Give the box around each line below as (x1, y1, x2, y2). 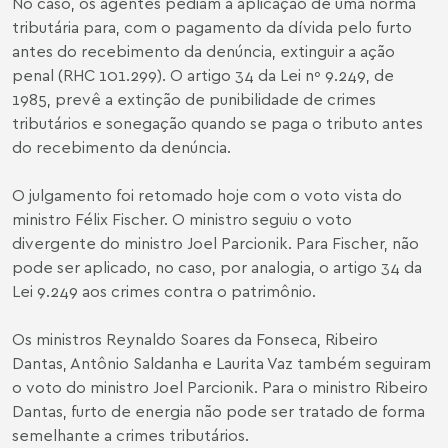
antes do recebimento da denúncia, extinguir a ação (12, 41, 395, 61)
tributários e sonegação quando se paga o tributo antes (12, 113, 423, 133)
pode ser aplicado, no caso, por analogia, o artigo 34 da (12, 257, 422, 277)
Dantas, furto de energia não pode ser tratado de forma (12, 401, 425, 421)
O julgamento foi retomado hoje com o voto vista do (12, 185, 402, 205)
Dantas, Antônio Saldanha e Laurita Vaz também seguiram (12, 353, 431, 373)
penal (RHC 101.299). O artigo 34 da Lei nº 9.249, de (12, 65, 394, 85)
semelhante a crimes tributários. (12, 425, 249, 445)
